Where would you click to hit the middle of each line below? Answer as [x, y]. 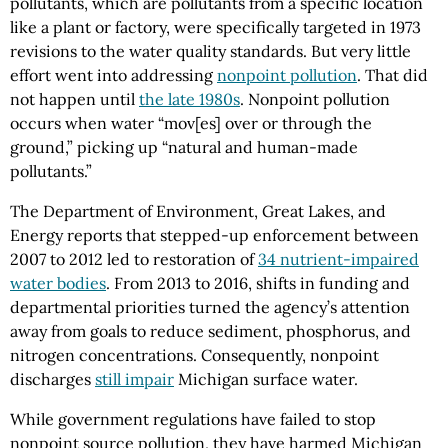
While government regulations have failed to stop [193, 418]
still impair [134, 378]
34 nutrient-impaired [338, 258]
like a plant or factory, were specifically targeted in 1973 [215, 26]
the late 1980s [189, 98]
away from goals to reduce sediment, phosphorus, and [210, 330]
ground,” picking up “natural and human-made [184, 146]
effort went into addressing [113, 74]
